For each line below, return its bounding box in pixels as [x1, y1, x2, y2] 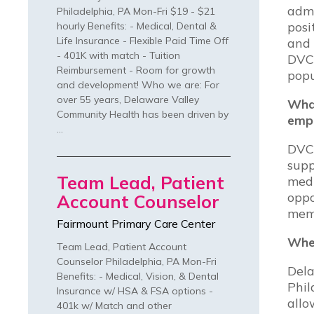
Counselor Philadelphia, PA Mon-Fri [57, 255, 217, 268]
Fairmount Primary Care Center [57, 217, 215, 231]
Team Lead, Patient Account [57, 240, 186, 254]
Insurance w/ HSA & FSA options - [57, 285, 213, 298]
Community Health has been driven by [57, 108, 228, 121]
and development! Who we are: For [57, 78, 219, 92]
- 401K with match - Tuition [57, 49, 180, 62]
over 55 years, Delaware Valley [57, 93, 199, 107]
